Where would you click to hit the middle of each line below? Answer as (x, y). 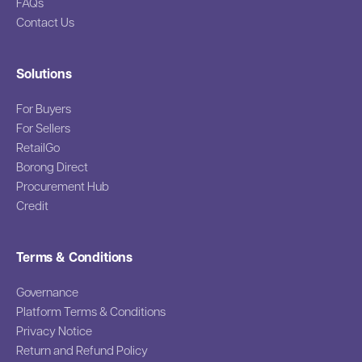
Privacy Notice (54, 330)
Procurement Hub (63, 186)
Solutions (44, 74)
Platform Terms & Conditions (91, 311)
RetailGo (38, 147)
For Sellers (43, 128)
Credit (32, 205)
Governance (47, 292)
